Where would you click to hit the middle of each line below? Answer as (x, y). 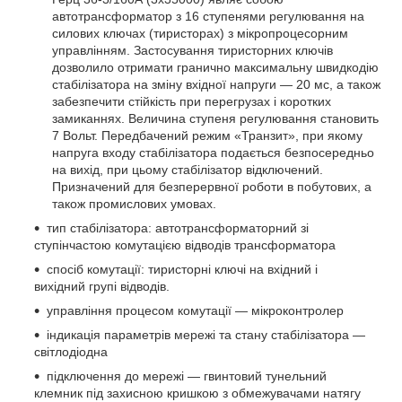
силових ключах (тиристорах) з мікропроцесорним (200, 33)
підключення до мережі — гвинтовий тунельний (187, 376)
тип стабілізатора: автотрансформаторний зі (178, 227)
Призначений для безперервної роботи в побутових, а (212, 186)
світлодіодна (71, 351)
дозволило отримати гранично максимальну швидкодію (215, 67)
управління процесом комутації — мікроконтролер (195, 310)
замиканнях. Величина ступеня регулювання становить (215, 118)
